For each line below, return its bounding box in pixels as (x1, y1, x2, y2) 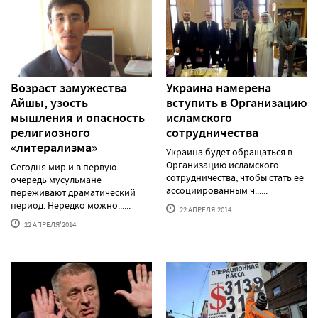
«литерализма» (11, 138, 97, 156)
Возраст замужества (11, 79, 127, 97)
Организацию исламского (166, 158, 279, 171)
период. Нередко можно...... (11, 198, 131, 212)
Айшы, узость (11, 94, 88, 111)
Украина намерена (166, 79, 271, 97)
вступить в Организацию (166, 94, 307, 111)
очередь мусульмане (11, 172, 102, 186)
